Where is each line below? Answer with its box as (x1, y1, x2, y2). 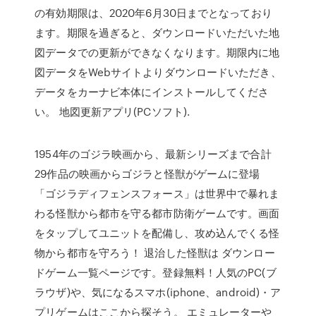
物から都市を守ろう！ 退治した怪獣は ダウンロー (35, 245, 275, 260)
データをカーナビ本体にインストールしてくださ (35, 84, 269, 99)
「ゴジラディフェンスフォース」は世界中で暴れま (35, 186, 280, 201)
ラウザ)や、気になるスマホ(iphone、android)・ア (35, 284, 281, 300)
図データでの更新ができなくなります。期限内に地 (35, 44, 280, 60)
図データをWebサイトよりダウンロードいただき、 (35, 64, 281, 80)
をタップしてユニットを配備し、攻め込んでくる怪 (35, 225, 280, 241)
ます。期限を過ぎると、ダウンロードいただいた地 (35, 25, 280, 40)
